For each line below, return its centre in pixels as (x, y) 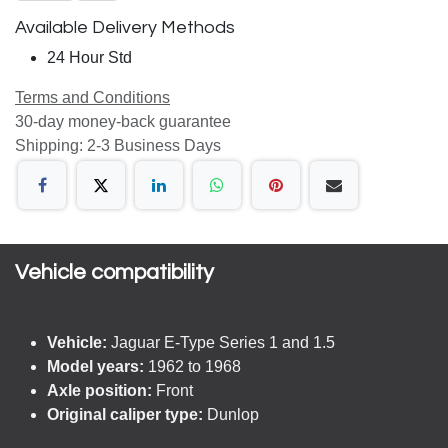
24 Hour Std (89, 57)
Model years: (95, 366)
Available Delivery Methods (125, 27)
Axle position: (99, 390)
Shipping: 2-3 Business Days (118, 145)
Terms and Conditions (92, 97)
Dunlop (231, 414)
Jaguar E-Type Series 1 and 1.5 (223, 342)
